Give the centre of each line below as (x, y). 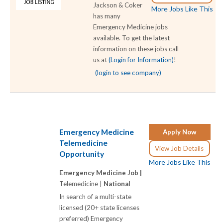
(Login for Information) (141, 60)
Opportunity (82, 154)
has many (107, 16)
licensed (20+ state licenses (99, 208)
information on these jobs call (136, 49)
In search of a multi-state (95, 197)
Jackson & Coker (118, 5)
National (117, 184)
